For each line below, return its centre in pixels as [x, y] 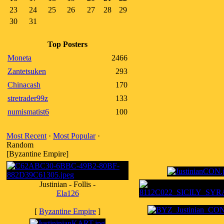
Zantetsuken [27, 71]
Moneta [19, 58]
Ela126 [67, 193]
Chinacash [24, 85]
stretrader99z [28, 98]
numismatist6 [28, 112]
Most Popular [74, 136]
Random [20, 145]
